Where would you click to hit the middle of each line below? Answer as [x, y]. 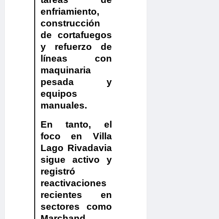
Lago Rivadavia [76, 148]
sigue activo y [76, 160]
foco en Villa [76, 136]
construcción [70, 23]
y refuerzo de [76, 47]
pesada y [76, 82]
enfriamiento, [70, 12]
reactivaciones [73, 183]
